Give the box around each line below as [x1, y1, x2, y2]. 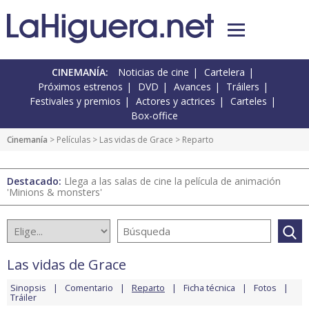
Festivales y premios [30, 94, 121, 108]
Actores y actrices [136, 94, 215, 108]
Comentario [65, 281, 113, 295]
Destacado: [7, 175, 64, 188]
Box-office [131, 109, 178, 123]
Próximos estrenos [37, 80, 123, 94]
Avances [173, 80, 211, 94]
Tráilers [226, 80, 259, 94]
